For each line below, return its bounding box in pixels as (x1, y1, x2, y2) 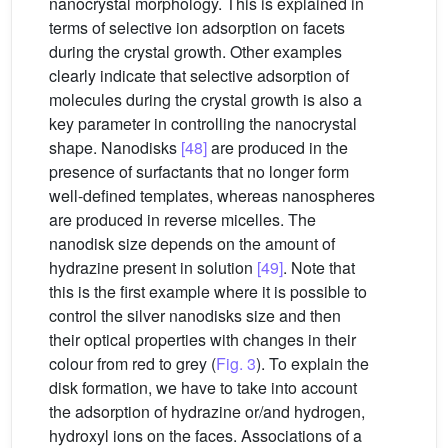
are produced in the (207, 135, 348, 159)
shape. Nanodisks (49, 135, 181, 159)
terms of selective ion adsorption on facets (49, 15, 345, 39)
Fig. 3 (216, 351, 256, 375)
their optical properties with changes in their (49, 327, 356, 351)
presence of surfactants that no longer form (49, 159, 349, 183)
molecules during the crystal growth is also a (49, 87, 362, 111)
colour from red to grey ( (49, 351, 216, 375)
